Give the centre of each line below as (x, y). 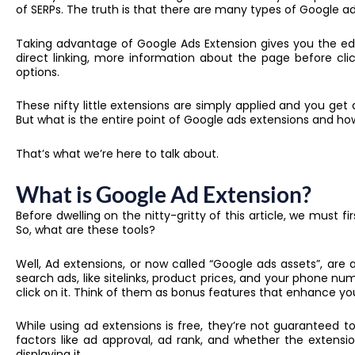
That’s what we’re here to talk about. (119, 153)
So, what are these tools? (86, 230)
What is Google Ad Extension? (164, 195)
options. (38, 72)
